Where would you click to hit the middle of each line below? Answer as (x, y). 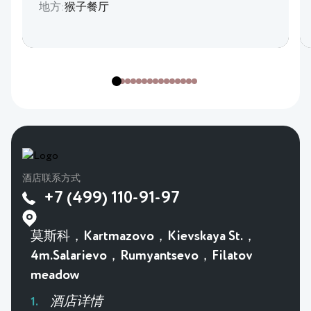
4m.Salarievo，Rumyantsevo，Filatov (142, 256)
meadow (55, 276)
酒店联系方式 (51, 179)
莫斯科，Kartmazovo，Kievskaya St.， (143, 237)
